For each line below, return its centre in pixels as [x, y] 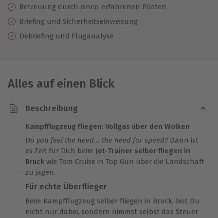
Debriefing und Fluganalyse [66, 36]
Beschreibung [52, 109]
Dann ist [183, 140]
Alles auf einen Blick [61, 83]
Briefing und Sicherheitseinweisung [79, 21]
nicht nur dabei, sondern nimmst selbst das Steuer [112, 211]
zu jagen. [40, 172]
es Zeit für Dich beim [60, 151]
